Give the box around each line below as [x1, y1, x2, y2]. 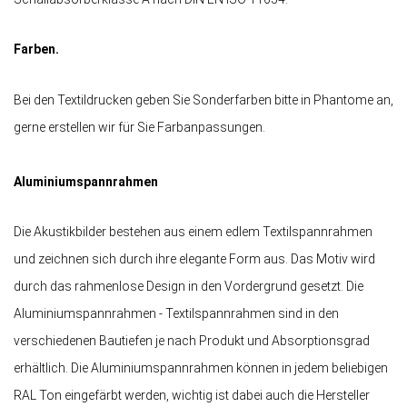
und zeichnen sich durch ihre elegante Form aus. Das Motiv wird [14, 251, 375, 266]
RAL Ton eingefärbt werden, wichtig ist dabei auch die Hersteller [14, 387, 370, 402]
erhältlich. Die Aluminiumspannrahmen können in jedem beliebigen [14, 360, 388, 375]
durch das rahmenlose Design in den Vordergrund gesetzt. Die [14, 278, 363, 293]
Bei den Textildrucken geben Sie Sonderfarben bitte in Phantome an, [14, 92, 393, 107]
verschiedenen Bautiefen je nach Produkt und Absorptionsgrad [14, 333, 370, 348]
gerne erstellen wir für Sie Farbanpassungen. [14, 119, 268, 134]
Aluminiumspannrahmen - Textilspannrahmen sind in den [14, 305, 339, 321]
